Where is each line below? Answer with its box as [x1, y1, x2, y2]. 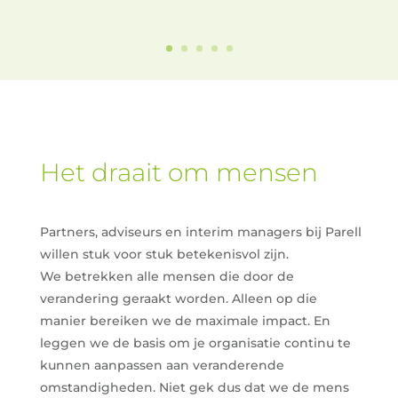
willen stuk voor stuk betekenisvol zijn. [39, 245, 289, 262]
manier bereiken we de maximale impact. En [39, 312, 330, 329]
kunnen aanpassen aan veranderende [39, 356, 284, 373]
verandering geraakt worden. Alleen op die [39, 290, 317, 306]
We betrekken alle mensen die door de [39, 267, 294, 284]
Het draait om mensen [39, 157, 318, 188]
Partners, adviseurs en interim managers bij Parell [39, 223, 362, 240]
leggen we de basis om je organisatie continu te [39, 334, 351, 351]
